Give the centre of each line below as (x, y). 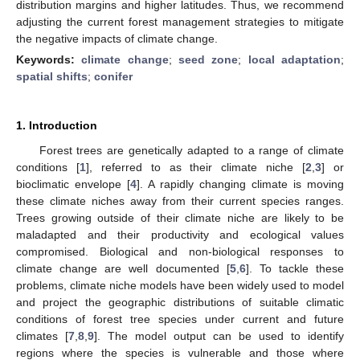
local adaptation (295, 59)
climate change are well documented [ (123, 268)
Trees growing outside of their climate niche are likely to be (180, 217)
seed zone (209, 59)
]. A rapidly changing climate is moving (240, 184)
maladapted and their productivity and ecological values (180, 234)
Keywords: (49, 59)
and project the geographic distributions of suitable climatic (180, 302)
